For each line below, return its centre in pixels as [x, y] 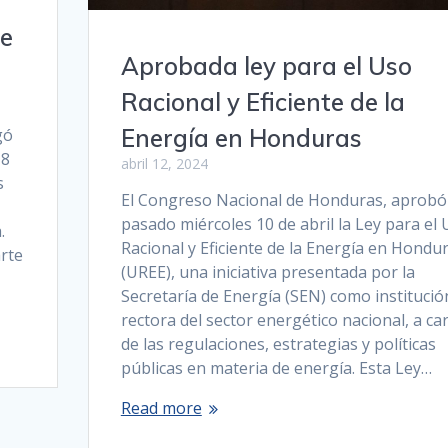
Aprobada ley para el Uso [266, 66]
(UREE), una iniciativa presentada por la [267, 272]
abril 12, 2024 [164, 164]
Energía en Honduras [241, 138]
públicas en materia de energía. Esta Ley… [276, 368]
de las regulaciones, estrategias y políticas [278, 344]
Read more [161, 408]
